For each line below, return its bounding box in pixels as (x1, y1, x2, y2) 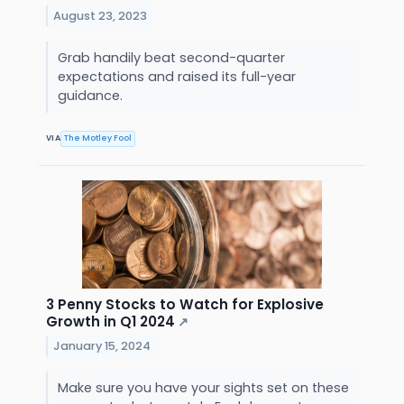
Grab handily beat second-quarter (57, 48, 285, 67)
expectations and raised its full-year (57, 67, 296, 86)
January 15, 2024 (53, 337, 151, 353)
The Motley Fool (64, 133, 133, 144)
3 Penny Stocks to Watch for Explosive (46, 294, 324, 314)
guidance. (57, 86, 126, 105)
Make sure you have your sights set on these (57, 378, 349, 397)
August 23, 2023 (53, 7, 148, 23)
